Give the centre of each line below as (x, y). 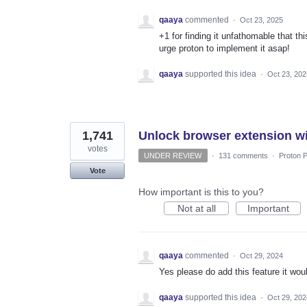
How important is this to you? (201, 192)
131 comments (243, 155)
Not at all (196, 208)
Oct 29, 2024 (261, 255)
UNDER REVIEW (173, 155)
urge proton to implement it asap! (224, 48)
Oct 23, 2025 (261, 20)
